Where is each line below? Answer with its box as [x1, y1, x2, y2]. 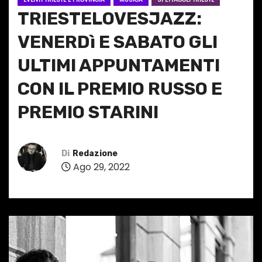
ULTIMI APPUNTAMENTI [18, 55, 220, 77]
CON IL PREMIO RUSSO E [18, 78, 222, 100]
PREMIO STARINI [18, 102, 158, 123]
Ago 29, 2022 [71, 160, 130, 174]
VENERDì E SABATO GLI [18, 32, 218, 53]
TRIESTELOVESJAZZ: [18, 8, 202, 30]
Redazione [73, 148, 118, 158]
